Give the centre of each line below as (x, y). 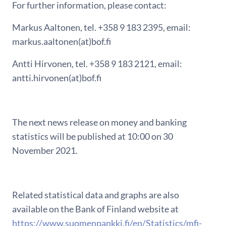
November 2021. (45, 150)
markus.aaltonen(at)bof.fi (62, 41)
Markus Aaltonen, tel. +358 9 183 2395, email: (101, 27)
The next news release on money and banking (99, 122)
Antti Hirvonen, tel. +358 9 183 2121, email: (97, 63)
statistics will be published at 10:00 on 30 (93, 136)
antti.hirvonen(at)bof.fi (57, 77)
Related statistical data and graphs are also (96, 194)
